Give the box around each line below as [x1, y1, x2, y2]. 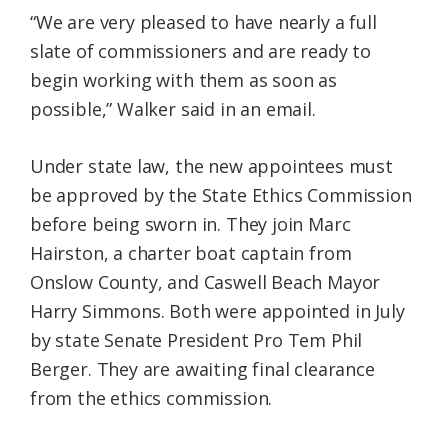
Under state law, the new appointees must [30, 154, 393, 179]
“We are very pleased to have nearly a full [30, 10, 377, 35]
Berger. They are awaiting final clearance [30, 357, 375, 382]
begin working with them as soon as [30, 68, 337, 93]
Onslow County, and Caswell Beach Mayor [30, 270, 381, 295]
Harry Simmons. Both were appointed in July [30, 299, 405, 324]
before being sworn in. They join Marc [30, 212, 351, 237]
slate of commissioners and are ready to [30, 39, 371, 64]
